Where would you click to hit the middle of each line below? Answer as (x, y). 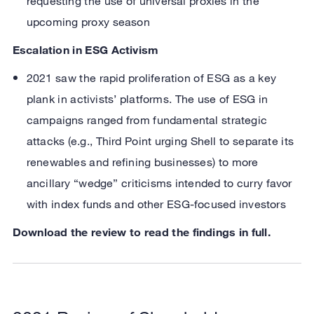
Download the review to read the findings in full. (141, 232)
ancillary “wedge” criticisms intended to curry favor (159, 183)
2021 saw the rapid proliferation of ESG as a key (151, 78)
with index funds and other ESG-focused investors (156, 204)
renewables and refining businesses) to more (142, 162)
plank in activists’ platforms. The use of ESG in (147, 99)
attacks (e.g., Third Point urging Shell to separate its (160, 141)
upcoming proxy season (88, 22)
